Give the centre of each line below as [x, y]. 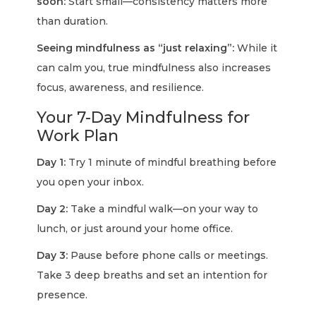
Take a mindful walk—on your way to [163, 209]
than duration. [73, 21]
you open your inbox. [91, 182]
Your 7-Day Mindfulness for [144, 117]
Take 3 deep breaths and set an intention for [152, 275]
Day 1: [51, 162]
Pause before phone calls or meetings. [168, 255]
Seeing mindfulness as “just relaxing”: [136, 48]
